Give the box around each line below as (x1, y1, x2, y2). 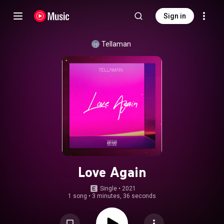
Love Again (77, 163, 146, 180)
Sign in (163, 12, 186, 20)
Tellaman (101, 40, 131, 48)
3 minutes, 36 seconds (92, 192, 156, 199)
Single (100, 185, 117, 192)
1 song (68, 192, 87, 199)
